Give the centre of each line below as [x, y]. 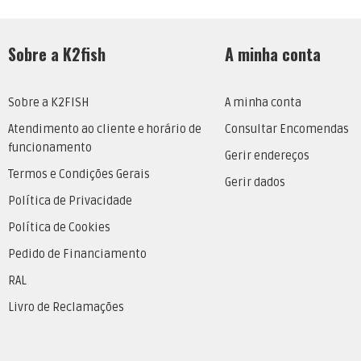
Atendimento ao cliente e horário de [105, 130]
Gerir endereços [267, 156]
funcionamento [50, 148]
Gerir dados [255, 183]
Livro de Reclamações [66, 308]
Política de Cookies [59, 228]
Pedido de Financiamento [77, 255]
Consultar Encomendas [286, 130]
